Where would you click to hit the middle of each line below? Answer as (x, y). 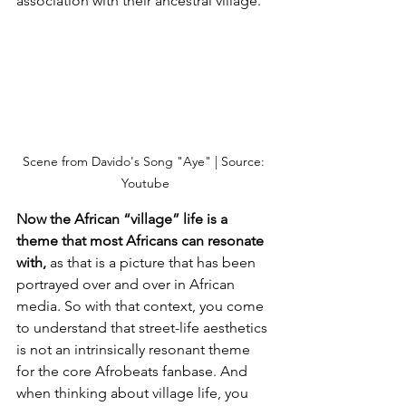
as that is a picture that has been (153, 263)
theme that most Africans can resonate (142, 241)
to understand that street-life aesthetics (144, 328)
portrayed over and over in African (127, 285)
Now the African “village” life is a (124, 219)
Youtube (145, 184)
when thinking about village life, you (134, 393)
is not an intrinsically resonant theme (135, 350)
